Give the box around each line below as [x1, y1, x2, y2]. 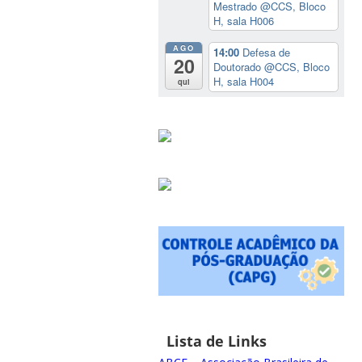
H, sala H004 [213, 73, 275, 89]
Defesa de [242, 44, 291, 60]
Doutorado [213, 58, 265, 74]
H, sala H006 [213, 12, 275, 28]
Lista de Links [166, 331, 267, 351]
